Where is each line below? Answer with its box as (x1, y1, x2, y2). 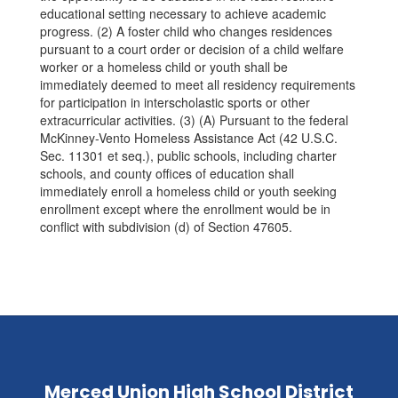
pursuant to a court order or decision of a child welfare (40, 40, 344, 58)
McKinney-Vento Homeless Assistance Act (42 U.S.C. (40, 129, 338, 147)
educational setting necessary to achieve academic (40, 4, 326, 22)
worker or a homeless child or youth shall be (40, 58, 288, 76)
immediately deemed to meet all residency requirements (40, 76, 355, 93)
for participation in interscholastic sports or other (40, 93, 310, 111)
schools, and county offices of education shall (40, 164, 294, 182)
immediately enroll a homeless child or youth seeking (40, 182, 337, 200)
